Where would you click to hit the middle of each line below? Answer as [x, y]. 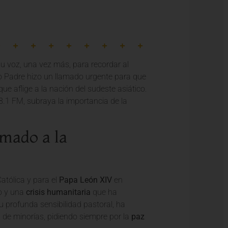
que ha [104, 192]
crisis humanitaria [58, 192]
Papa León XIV [85, 180]
